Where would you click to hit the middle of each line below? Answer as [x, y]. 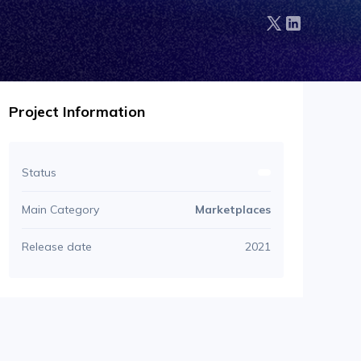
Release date [56, 246]
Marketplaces [232, 209]
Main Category [60, 209]
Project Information [77, 111]
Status [39, 172]
